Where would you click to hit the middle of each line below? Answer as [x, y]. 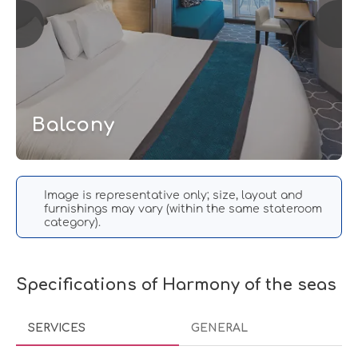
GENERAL [219, 328]
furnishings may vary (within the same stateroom [183, 209]
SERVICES [57, 328]
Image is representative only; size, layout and [174, 195]
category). [73, 222]
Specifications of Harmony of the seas [176, 284]
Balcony [74, 125]
